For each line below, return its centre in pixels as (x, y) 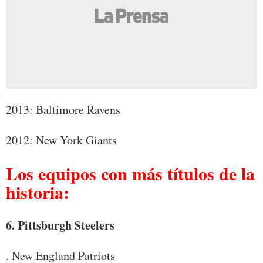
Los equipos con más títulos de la (130, 173)
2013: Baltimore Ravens (63, 109)
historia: (38, 192)
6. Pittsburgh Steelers (60, 225)
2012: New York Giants (61, 140)
